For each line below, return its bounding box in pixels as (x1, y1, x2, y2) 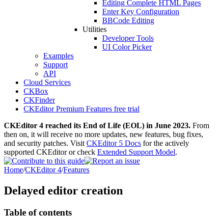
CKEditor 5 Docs (86, 139, 141, 147)
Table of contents (4, 207, 72, 218)
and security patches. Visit (4, 139, 86, 147)
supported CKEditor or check (4, 148, 97, 156)
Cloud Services (24, 78, 71, 86)
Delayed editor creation (4, 184, 123, 197)
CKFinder (24, 96, 55, 104)
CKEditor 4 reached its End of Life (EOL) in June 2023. (4, 121, 191, 130)
